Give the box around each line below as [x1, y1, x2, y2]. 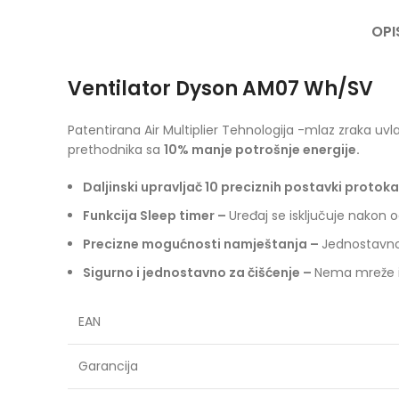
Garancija [78, 357, 138, 375]
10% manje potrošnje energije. [164, 141, 360, 159]
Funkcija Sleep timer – [83, 207, 229, 224]
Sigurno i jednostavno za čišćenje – [83, 264, 314, 281]
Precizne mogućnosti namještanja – [83, 235, 322, 253]
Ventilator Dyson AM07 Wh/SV [68, 75, 373, 102]
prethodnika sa [68, 141, 164, 159]
